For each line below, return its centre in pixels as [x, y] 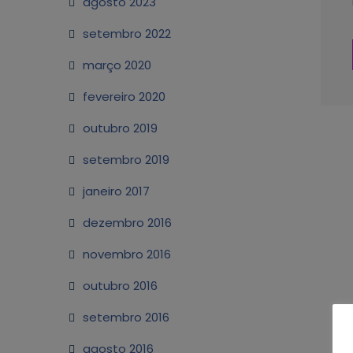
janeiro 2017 [116, 191]
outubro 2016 [120, 286]
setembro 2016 [126, 317]
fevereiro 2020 [124, 97]
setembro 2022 [127, 33]
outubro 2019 [120, 128]
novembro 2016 [127, 254]
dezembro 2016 [127, 223]
